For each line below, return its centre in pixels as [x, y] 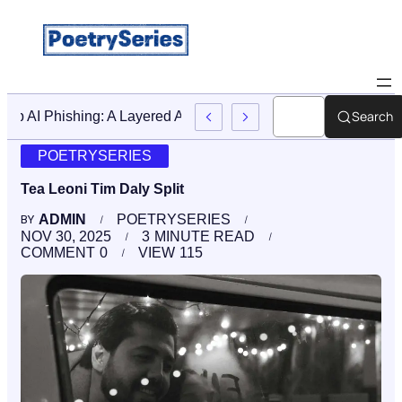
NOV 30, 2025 [66, 237]
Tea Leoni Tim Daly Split [102, 189]
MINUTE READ [204, 237]
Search [372, 117]
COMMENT [58, 253]
